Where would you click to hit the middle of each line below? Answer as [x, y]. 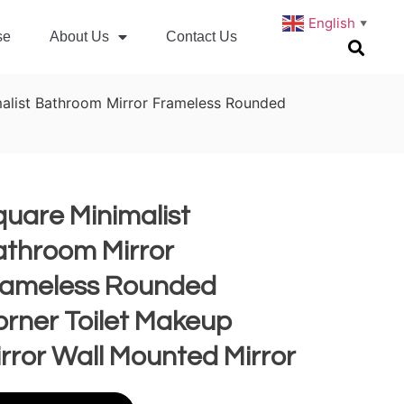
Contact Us [202, 37]
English [331, 23]
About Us [80, 37]
